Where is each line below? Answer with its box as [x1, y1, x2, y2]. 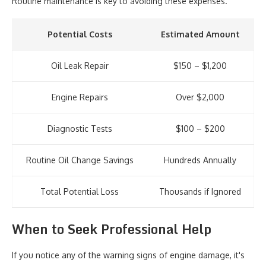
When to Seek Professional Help [12, 218, 211, 239]
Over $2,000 [176, 92, 224, 102]
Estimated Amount [160, 29, 240, 39]
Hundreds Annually [164, 155, 236, 165]
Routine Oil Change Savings [26, 155, 134, 165]
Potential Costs [47, 29, 112, 39]
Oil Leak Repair [50, 61, 109, 71]
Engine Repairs [51, 92, 108, 102]
